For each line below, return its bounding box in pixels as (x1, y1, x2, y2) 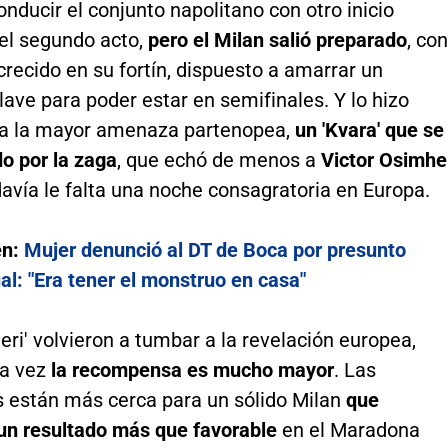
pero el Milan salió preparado (147, 28, 407, 53)
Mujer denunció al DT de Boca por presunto (23, 238, 406, 263)
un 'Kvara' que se (294, 118, 444, 143)
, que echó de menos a (116, 148, 321, 173)
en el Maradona (276, 418, 420, 443)
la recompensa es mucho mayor (50, 358, 334, 383)
